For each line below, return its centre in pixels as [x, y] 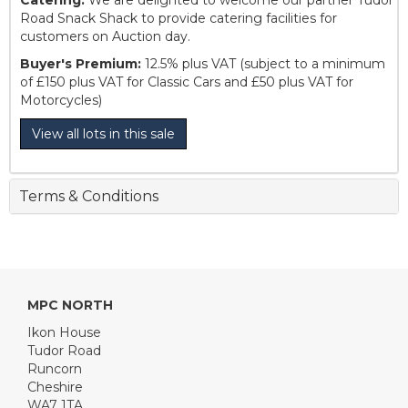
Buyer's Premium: [81, 64]
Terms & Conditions [89, 197]
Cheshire [55, 388]
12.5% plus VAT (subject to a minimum [263, 64]
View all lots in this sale [103, 134]
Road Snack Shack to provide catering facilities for [178, 19]
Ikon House [64, 333]
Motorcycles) [61, 101]
